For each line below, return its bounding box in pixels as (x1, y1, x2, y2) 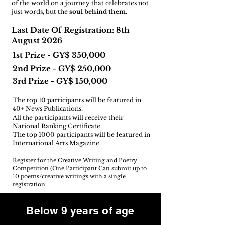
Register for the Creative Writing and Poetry (13, 157, 137, 164)
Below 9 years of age (26, 204, 135, 217)
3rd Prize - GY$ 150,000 (13, 76, 107, 86)
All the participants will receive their (13, 114, 124, 121)
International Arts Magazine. (13, 139, 101, 147)
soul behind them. (69, 8, 127, 15)
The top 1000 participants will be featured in (13, 131, 150, 138)
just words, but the (12, 8, 69, 15)
